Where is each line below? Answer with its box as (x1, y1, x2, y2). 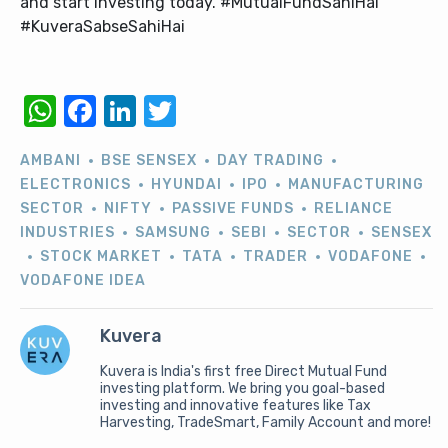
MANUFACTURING (288, 176, 424, 193)
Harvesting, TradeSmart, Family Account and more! (100, 414, 431, 431)
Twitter (176, 92, 282, 130)
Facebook (96, 92, 240, 130)
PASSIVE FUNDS (172, 200, 294, 217)
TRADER (243, 248, 308, 265)
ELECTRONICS (20, 176, 131, 193)
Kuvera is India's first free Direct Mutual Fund (100, 363, 387, 380)
